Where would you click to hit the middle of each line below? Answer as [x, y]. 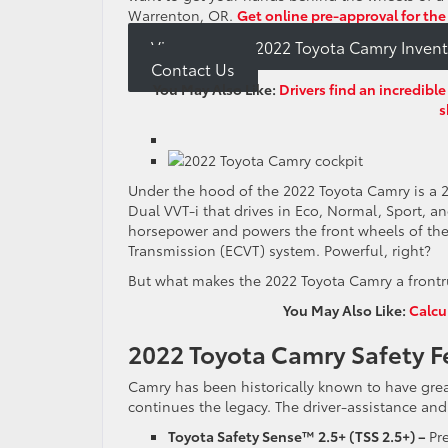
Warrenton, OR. [182, 15]
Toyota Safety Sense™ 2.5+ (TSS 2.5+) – [298, 436]
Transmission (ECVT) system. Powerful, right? [279, 250]
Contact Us [192, 68]
